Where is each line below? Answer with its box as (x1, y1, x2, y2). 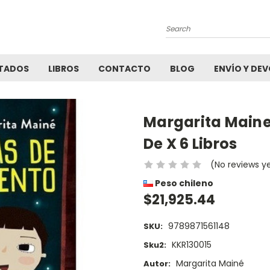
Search (165, 17, 195, 30)
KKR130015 (171, 239, 212, 251)
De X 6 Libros (143, 134, 237, 154)
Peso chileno (153, 177, 213, 189)
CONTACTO (98, 63, 151, 75)
